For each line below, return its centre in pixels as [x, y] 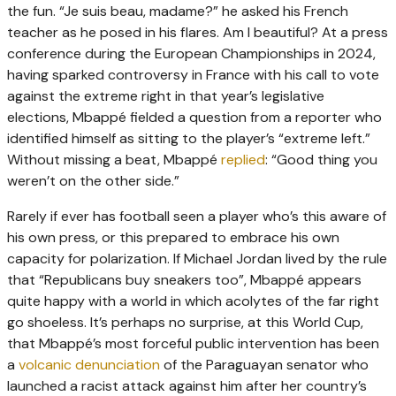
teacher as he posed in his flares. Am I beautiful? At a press [198, 33]
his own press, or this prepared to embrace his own [173, 238]
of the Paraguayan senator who [264, 365]
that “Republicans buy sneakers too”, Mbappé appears [184, 280]
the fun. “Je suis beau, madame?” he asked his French [178, 11]
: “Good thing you [321, 160]
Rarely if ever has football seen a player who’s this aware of [197, 217]
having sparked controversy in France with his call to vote [193, 75]
